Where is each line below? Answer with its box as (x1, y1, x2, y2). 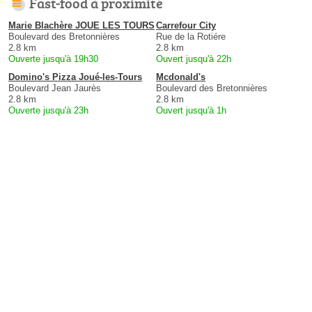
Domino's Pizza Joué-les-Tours (8, 72, 142, 83)
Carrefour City (156, 20, 216, 31)
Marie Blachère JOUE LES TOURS (8, 20, 155, 31)
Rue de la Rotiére (156, 31, 226, 42)
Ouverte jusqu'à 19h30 (8, 54, 98, 65)
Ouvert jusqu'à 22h (156, 54, 231, 65)
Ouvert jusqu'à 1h (156, 105, 226, 116)
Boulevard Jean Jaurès (8, 83, 101, 94)
